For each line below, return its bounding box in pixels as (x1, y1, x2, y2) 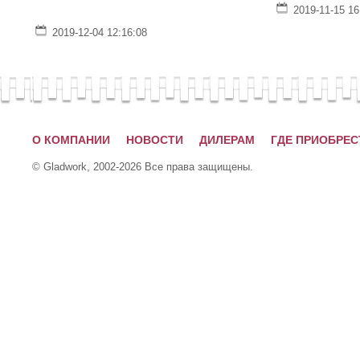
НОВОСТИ (126, 133, 183, 146)
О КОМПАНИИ (32, 133, 110, 146)
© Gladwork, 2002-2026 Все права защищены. (32, 161, 253, 173)
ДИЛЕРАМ (199, 133, 255, 146)
